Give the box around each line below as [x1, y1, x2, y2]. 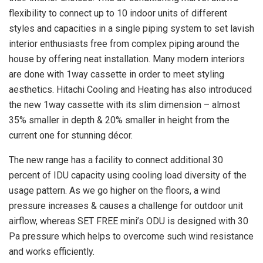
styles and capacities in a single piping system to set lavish [9, 22, 254, 34]
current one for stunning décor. [9, 129, 133, 141]
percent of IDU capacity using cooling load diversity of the [9, 169, 247, 181]
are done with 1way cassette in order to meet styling [9, 68, 224, 80]
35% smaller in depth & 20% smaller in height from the [9, 114, 230, 126]
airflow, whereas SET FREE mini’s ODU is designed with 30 [9, 215, 248, 227]
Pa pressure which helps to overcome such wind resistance [9, 230, 254, 242]
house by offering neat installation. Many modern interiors [9, 53, 245, 65]
